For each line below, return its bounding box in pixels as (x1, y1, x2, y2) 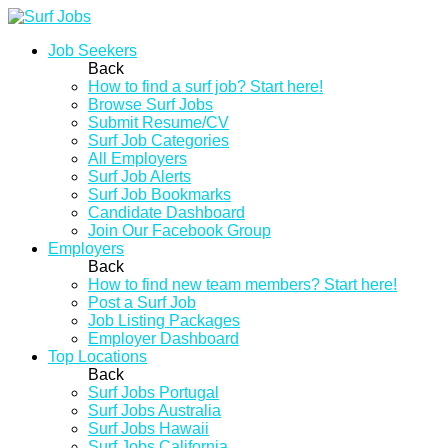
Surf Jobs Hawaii (88, 420, 209, 437)
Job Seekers (48, 42, 137, 59)
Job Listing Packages (88, 312, 240, 329)
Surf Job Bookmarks (88, 186, 231, 203)
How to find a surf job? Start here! (88, 78, 323, 95)
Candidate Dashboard (88, 204, 245, 221)
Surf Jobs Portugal (88, 384, 219, 401)
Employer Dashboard (88, 330, 239, 347)
